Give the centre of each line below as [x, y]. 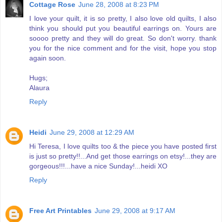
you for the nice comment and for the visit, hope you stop [123, 48]
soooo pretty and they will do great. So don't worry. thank [123, 38]
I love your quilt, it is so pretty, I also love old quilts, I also [123, 19]
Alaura [39, 88]
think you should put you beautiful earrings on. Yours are [123, 28]
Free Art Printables [60, 211]
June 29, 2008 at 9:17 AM [135, 211]
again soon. [48, 58]
